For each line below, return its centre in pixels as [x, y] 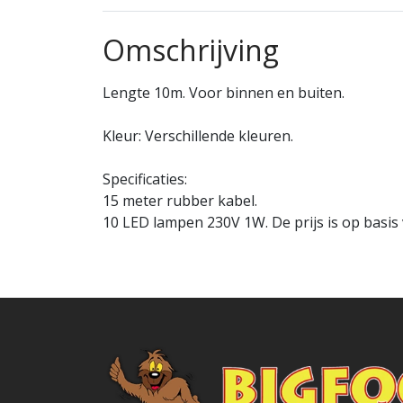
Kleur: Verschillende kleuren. [198, 136]
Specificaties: [145, 179]
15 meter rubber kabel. [180, 201]
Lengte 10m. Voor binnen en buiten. [224, 93]
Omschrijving [191, 50]
